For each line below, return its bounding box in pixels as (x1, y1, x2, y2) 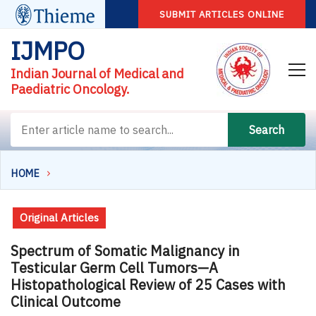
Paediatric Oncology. (11, 81, 130, 97)
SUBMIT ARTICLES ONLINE (159, 8, 284, 20)
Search (249, 123, 284, 138)
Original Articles (20, 210, 99, 224)
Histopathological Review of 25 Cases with (11, 274, 286, 294)
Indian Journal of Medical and (11, 66, 184, 82)
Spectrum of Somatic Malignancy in (11, 241, 240, 260)
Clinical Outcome (11, 291, 121, 311)
